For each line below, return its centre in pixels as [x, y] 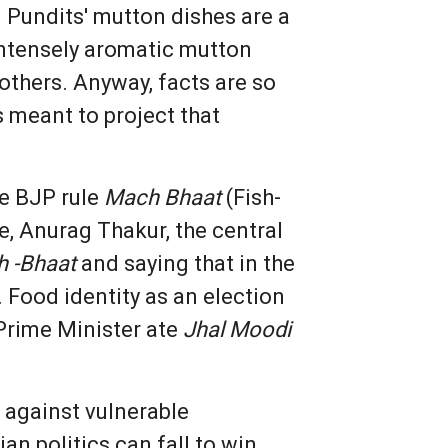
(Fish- [251, 198]
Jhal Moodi [237, 330]
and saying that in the [186, 264]
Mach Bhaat [163, 198]
